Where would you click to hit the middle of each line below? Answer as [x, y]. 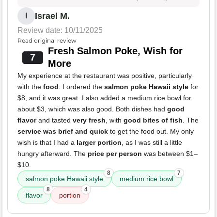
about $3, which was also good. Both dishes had [92, 109]
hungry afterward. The [53, 153]
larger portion [99, 142]
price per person [115, 153]
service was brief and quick [63, 131]
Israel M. [52, 16]
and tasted [54, 120]
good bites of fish [153, 120]
